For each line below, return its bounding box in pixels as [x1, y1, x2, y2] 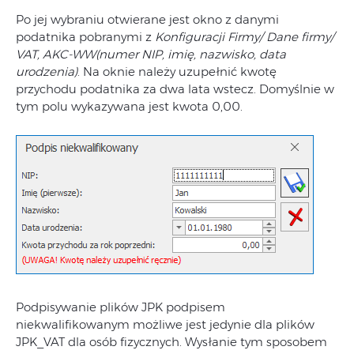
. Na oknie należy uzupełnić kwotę [77, 64, 277, 79]
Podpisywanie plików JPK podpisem [16, 299, 225, 314]
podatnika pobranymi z [16, 29, 155, 44]
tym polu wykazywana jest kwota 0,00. [16, 99, 243, 114]
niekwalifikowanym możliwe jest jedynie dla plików [16, 317, 314, 332]
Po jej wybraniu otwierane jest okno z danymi [16, 12, 279, 27]
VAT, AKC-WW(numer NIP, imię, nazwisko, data [16, 47, 286, 62]
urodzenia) [16, 64, 77, 79]
